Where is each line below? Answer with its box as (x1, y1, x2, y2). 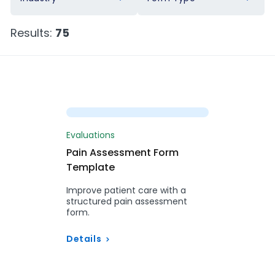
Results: (10, 25, 56, 41)
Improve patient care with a (66, 184, 186, 196)
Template (66, 160, 115, 174)
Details (66, 233, 102, 245)
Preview (125, 91, 171, 105)
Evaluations (66, 129, 115, 141)
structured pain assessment (66, 195, 187, 207)
